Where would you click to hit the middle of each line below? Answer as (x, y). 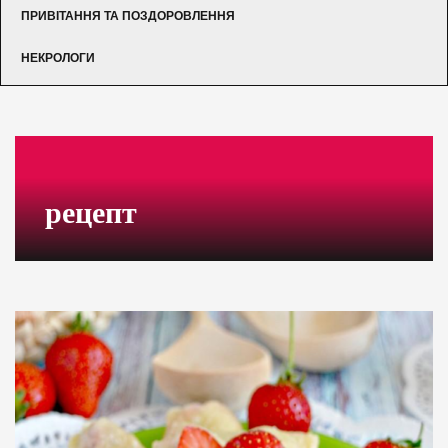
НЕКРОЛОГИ (58, 57)
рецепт (91, 212)
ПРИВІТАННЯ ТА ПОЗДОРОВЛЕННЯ (128, 15)
